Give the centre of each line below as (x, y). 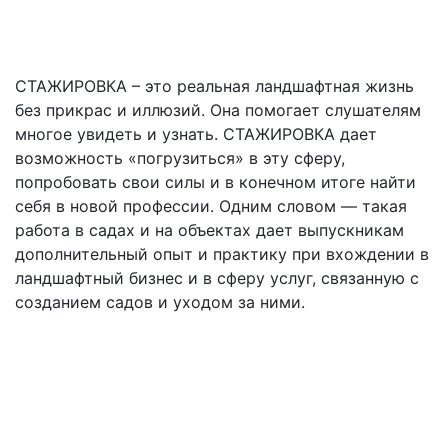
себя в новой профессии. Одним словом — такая (211, 205)
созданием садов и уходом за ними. (160, 301)
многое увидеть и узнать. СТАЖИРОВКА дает (196, 133)
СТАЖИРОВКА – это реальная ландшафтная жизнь (214, 85)
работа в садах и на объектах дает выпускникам (209, 229)
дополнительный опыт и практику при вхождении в (222, 253)
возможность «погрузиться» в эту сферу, (180, 157)
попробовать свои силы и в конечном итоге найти (215, 181)
